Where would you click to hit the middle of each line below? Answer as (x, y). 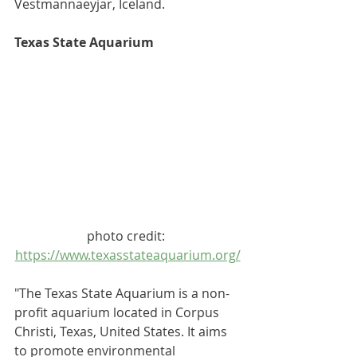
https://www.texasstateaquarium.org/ (127, 255)
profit (31, 312)
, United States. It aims (162, 331)
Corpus (199, 312)
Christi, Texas (54, 331)
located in (143, 312)
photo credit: (127, 235)
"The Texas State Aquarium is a (108, 293)
